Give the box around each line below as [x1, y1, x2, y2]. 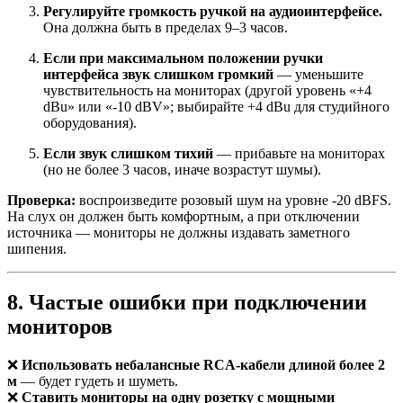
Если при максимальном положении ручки [43, 49, 323, 66]
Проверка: [7, 192, 76, 208]
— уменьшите [273, 66, 363, 82]
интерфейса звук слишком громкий [43, 66, 273, 82]
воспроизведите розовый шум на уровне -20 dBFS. [76, 192, 391, 208]
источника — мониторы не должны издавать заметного [7, 224, 350, 240]
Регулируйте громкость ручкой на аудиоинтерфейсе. [43, 3, 382, 19]
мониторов [7, 315, 112, 339]
